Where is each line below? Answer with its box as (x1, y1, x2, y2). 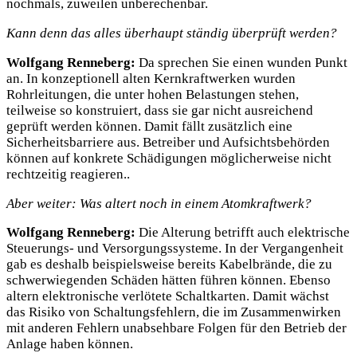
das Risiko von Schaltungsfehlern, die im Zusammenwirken (6, 304, 341, 320)
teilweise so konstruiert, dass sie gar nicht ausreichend (6, 102, 313, 118)
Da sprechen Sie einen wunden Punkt (135, 54, 347, 70)
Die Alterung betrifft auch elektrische (135, 225, 350, 241)
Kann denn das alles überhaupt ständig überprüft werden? (6, 25, 337, 41)
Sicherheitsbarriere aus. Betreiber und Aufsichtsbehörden (6, 134, 330, 150)
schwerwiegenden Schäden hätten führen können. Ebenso (6, 273, 331, 288)
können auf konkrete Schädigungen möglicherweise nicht (6, 150, 331, 166)
